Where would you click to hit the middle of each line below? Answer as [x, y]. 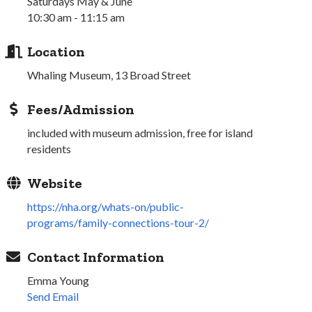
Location [56, 52]
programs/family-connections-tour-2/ [118, 223]
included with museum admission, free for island [140, 133]
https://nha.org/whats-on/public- [106, 207]
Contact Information [96, 257]
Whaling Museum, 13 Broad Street [109, 75]
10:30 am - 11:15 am [76, 17]
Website [55, 184]
